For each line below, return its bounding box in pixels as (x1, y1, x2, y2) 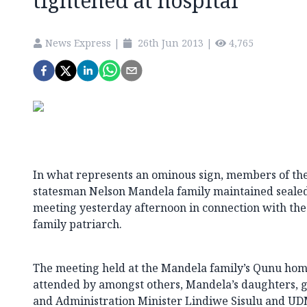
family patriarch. (33, 216, 122, 232)
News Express (45, 36, 111, 49)
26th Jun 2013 (138, 36, 204, 49)
